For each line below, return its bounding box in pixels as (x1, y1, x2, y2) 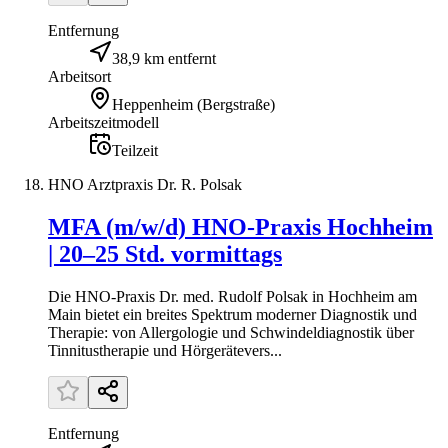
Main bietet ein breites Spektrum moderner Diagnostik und (48, 305, 417, 323)
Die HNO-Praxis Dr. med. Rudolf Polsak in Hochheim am (48, 287, 417, 305)
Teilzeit (112, 141, 158, 159)
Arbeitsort (48, 67, 111, 85)
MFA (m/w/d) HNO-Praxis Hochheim (48, 213, 433, 240)
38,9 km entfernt (112, 49, 216, 67)
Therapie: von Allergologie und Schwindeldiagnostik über (48, 323, 414, 341)
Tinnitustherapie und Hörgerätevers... (48, 341, 282, 359)
